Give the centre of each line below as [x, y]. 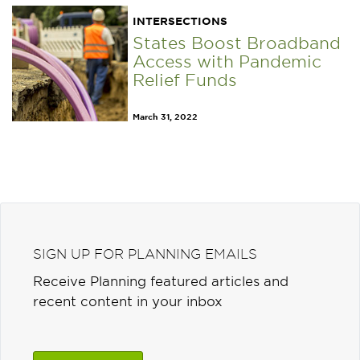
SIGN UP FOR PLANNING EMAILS [145, 253]
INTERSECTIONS [180, 20]
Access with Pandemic [227, 61]
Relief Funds [185, 79]
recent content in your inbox [128, 300]
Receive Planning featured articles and [161, 280]
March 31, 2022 [165, 116]
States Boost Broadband [237, 42]
